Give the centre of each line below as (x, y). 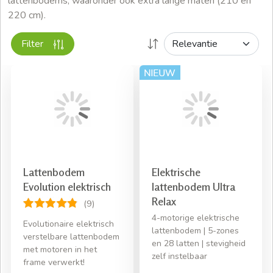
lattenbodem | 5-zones (195, 231)
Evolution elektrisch (67, 187)
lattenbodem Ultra (193, 187)
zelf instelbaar (179, 257)
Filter (35, 44)
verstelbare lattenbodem (71, 237)
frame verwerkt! (54, 263)
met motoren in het (60, 250)
